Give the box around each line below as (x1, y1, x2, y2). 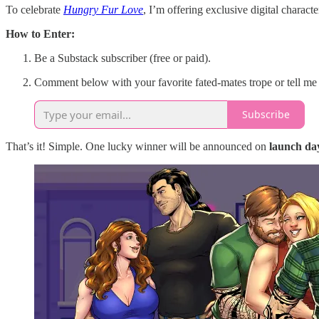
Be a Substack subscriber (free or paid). (34, 51, 211, 64)
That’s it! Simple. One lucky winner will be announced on (6, 140, 269, 152)
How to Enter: (6, 27, 75, 40)
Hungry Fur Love (63, 3, 143, 16)
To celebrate (6, 3, 63, 16)
